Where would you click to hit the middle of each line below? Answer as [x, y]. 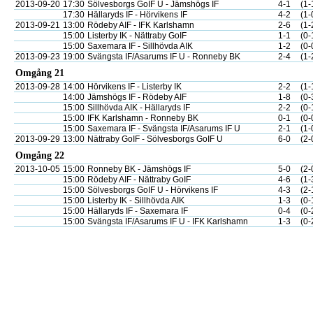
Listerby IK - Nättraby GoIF [137, 36]
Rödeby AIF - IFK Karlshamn [141, 25]
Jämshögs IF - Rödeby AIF [137, 97]
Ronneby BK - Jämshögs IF [139, 169]
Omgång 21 [40, 73]
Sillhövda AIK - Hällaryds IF [139, 108]
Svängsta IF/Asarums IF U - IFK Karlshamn [168, 221]
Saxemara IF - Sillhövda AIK [140, 46]
